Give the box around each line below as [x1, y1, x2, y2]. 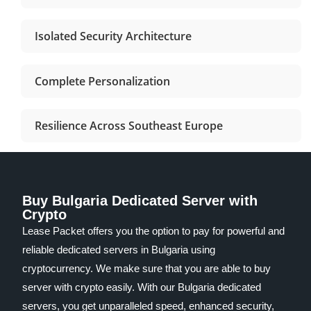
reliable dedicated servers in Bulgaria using [22, 243, 216, 255]
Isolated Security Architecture [35, 28, 192, 44]
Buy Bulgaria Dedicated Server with [22, 192, 258, 208]
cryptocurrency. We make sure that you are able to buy [22, 262, 271, 274]
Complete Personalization [35, 73, 171, 89]
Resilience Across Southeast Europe [35, 117, 224, 133]
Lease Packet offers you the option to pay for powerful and [22, 224, 285, 237]
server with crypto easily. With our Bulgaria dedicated [22, 280, 262, 293]
